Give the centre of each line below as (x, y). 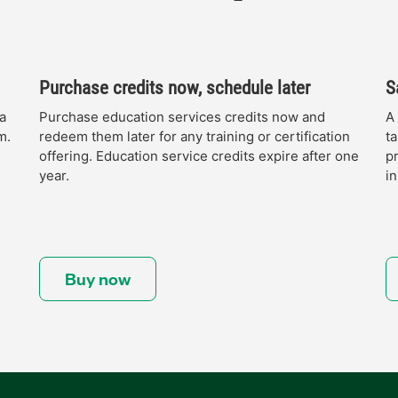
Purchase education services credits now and (182, 117)
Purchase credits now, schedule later (175, 88)
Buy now (98, 279)
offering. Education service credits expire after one (199, 156)
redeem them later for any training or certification (195, 136)
